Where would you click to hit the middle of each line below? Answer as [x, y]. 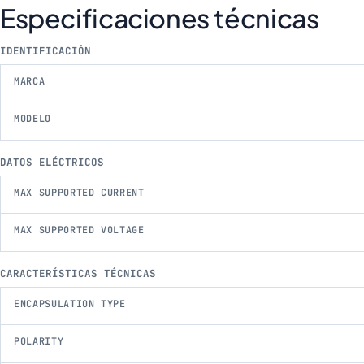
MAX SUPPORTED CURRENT [79, 192]
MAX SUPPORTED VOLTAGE [79, 230]
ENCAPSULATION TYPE [70, 303]
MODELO [32, 119]
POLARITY [39, 342]
